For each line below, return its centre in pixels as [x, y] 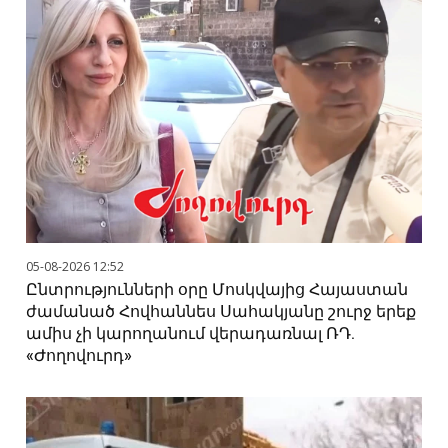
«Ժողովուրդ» [79, 356]
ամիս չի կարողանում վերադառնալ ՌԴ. [191, 334]
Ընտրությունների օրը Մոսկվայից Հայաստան [217, 290]
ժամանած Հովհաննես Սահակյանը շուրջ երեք [221, 312]
